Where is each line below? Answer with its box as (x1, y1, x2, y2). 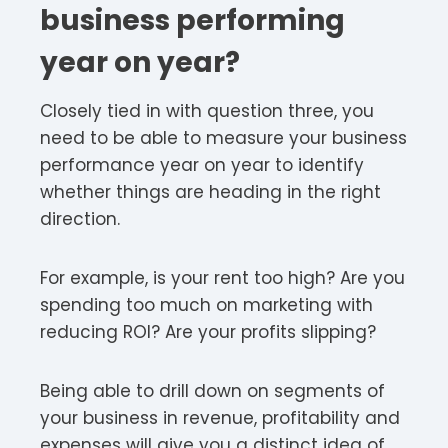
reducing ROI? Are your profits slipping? (40, 319, 376, 344)
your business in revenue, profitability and (40, 405, 400, 430)
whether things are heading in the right (40, 179, 381, 204)
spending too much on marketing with (40, 292, 373, 317)
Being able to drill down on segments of (40, 378, 385, 403)
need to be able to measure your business (40, 125, 407, 150)
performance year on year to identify (40, 152, 364, 177)
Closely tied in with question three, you (40, 98, 374, 123)
